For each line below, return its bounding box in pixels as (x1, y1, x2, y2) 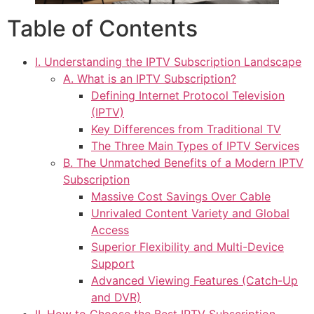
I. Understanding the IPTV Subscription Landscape (35, 55, 301, 69)
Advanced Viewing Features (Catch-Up (91, 273, 298, 288)
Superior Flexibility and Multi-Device (91, 240, 284, 254)
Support (91, 257, 135, 271)
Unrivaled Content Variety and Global (91, 206, 289, 221)
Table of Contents (7, 15, 198, 43)
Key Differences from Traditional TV (91, 122, 281, 137)
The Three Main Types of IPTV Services (91, 139, 299, 153)
